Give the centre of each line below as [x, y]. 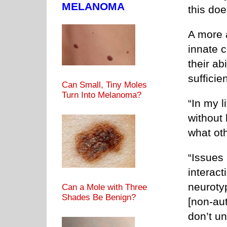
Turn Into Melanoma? [102, 95]
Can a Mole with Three [104, 187]
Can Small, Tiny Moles [104, 85]
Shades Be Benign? [99, 197]
